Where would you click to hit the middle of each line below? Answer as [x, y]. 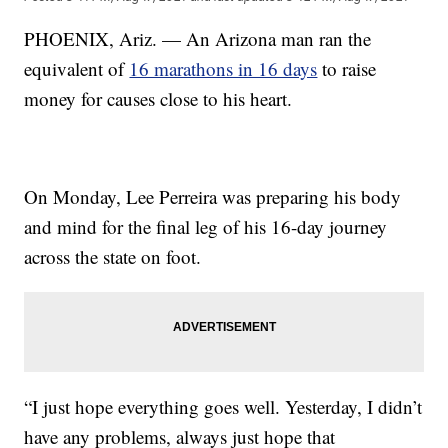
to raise [347, 68]
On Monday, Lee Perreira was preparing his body [213, 196]
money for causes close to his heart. [158, 98]
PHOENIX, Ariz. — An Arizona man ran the [198, 38]
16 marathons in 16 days [223, 68]
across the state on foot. [113, 256]
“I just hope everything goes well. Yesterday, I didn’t [223, 406]
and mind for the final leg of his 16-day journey [206, 226]
